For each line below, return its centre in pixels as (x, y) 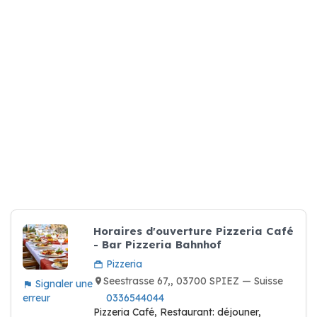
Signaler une (63, 284)
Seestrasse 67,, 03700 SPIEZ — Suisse (193, 281)
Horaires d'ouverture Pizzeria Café (194, 231)
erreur (36, 298)
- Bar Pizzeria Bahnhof (157, 244)
